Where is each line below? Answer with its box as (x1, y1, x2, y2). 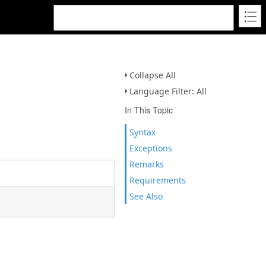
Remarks (129, 159, 164, 170)
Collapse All (129, 69, 176, 81)
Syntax (129, 126, 156, 138)
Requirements (129, 175, 186, 186)
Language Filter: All (129, 85, 207, 97)
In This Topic (125, 104, 173, 116)
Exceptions (129, 142, 172, 154)
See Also (129, 191, 163, 202)
